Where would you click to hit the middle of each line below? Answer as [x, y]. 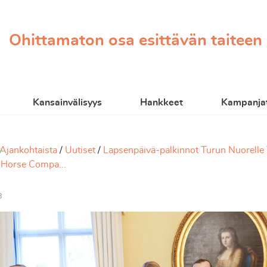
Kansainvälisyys [68, 103]
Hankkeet [162, 103]
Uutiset [80, 150]
